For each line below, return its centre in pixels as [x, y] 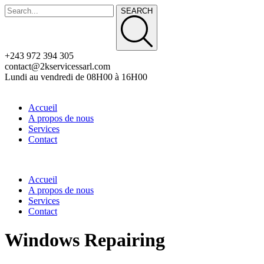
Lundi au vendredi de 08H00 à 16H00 [76, 77]
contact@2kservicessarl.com [57, 66]
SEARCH [137, 11]
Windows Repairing [85, 240]
